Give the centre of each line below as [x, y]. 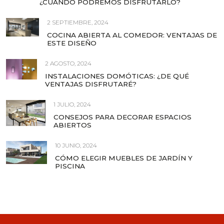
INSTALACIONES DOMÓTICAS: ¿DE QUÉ [117, 76]
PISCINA [70, 166]
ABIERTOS [72, 125]
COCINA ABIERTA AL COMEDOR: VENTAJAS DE [132, 35]
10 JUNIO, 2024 [76, 145]
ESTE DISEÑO [71, 43]
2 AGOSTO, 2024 [68, 63]
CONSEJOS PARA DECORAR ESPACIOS [122, 117]
